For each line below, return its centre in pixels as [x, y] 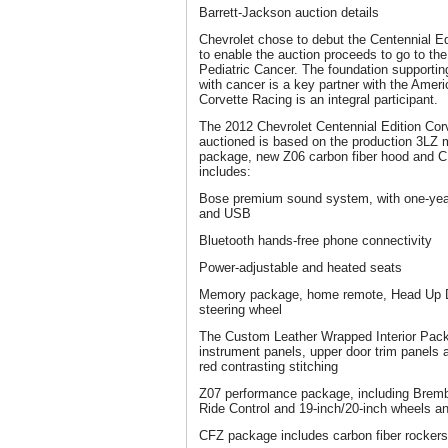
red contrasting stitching [268, 366]
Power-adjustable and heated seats [300, 267]
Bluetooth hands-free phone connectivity [315, 240]
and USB [225, 213]
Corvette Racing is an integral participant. [318, 99]
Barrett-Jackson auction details [289, 12]
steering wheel [240, 309]
